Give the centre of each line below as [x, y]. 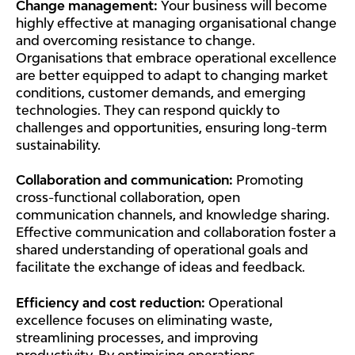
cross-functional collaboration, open [128, 198]
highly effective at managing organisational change [176, 23]
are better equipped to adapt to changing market [172, 75]
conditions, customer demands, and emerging [161, 92]
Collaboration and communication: [124, 180]
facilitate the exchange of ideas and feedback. [160, 267]
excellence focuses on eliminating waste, [144, 320]
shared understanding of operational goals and [162, 250]
